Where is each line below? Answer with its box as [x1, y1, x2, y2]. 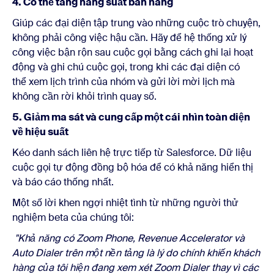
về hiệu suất [12, 125, 68, 138]
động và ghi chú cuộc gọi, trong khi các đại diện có [12, 60, 240, 73]
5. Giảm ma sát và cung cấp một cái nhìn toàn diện [12, 110, 250, 124]
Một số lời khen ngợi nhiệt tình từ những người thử [12, 196, 239, 209]
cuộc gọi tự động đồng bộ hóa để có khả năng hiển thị [12, 160, 253, 174]
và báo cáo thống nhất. [12, 175, 114, 188]
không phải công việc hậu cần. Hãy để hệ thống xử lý [12, 31, 246, 44]
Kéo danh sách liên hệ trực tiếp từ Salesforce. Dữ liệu [12, 146, 251, 159]
